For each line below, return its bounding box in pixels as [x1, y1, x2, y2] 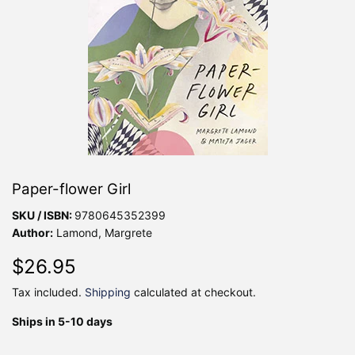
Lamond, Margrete [53, 225, 152, 239]
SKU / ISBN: [12, 208, 74, 222]
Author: [12, 225, 53, 239]
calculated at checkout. [131, 284, 256, 299]
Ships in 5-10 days [12, 314, 113, 328]
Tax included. [12, 284, 85, 299]
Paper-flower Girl [12, 179, 131, 198]
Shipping [85, 284, 131, 299]
